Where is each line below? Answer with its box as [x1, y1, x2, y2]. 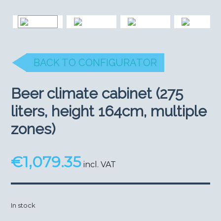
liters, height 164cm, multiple [11, 103, 207, 120]
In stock [11, 202, 36, 210]
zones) [11, 120, 56, 138]
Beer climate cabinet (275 [11, 85, 184, 103]
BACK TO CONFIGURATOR [34, 57, 157, 69]
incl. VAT [83, 160, 116, 170]
